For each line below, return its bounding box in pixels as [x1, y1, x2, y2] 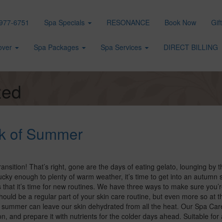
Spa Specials [44, 17, 87, 27]
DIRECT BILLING [164, 42, 218, 52]
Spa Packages [34, 42, 81, 52]
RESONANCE [107, 17, 150, 27]
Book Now [165, 17, 196, 27]
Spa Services [101, 42, 144, 52]
